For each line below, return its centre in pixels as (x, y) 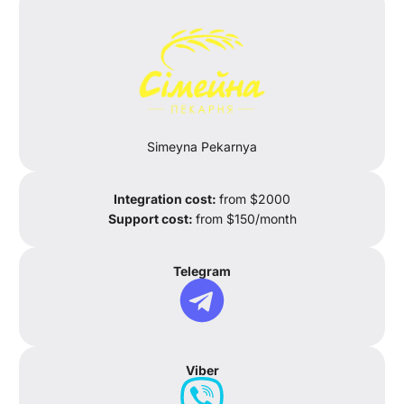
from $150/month (246, 219)
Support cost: (151, 219)
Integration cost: (166, 199)
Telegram (202, 271)
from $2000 (255, 199)
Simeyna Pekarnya (202, 147)
